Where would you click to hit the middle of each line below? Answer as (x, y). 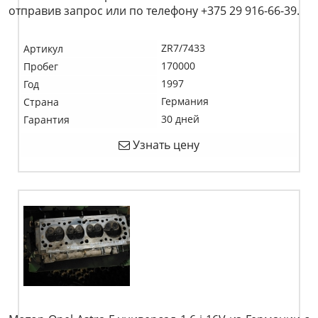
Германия (185, 101)
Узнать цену (165, 145)
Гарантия (46, 120)
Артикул (43, 49)
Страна (41, 102)
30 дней (180, 119)
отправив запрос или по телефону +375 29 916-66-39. (154, 11)
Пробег (41, 66)
